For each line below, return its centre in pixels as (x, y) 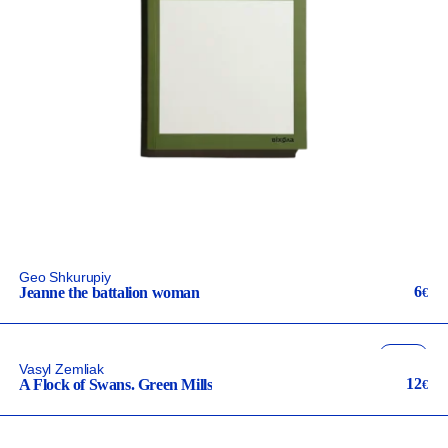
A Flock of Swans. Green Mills (116, 384)
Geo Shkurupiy (65, 277)
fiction (403, 354)
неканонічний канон (363, 398)
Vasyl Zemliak (61, 369)
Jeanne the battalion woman (109, 292)
